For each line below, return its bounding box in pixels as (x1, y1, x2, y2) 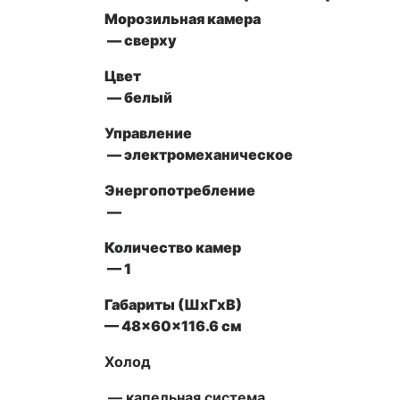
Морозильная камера (104, 10, 261, 29)
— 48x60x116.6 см (104, 317, 241, 336)
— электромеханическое (104, 146, 293, 164)
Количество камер (104, 238, 241, 257)
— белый (104, 88, 172, 107)
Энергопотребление (104, 181, 255, 200)
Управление (104, 124, 192, 143)
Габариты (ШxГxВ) (104, 296, 242, 314)
